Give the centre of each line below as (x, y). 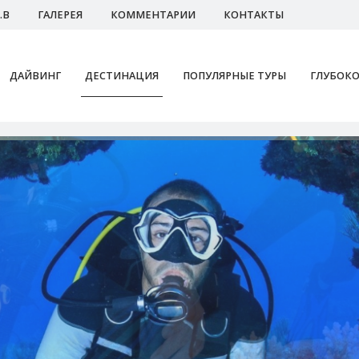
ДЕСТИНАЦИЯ (122, 76)
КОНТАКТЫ (254, 15)
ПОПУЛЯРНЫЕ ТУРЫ (234, 76)
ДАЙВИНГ (35, 76)
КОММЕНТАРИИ (153, 15)
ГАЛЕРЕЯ (60, 15)
